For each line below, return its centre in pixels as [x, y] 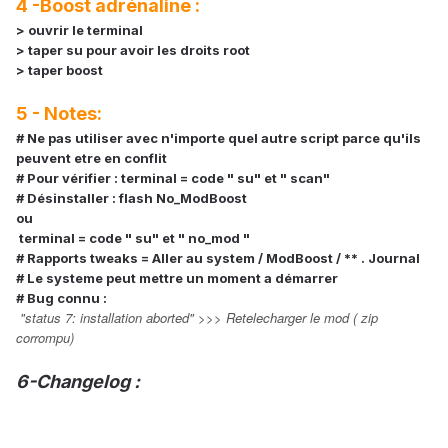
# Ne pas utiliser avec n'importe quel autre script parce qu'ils [218, 137]
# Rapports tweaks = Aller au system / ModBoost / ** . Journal [218, 257]
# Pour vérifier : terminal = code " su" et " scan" [173, 177]
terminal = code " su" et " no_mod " [133, 237]
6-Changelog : [78, 381]
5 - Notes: [59, 113]
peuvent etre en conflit [91, 157]
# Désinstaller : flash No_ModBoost [131, 197]
